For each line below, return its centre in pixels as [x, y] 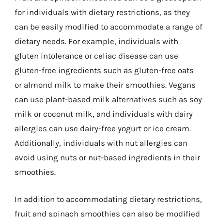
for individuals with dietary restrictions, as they [102, 12]
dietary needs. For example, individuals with [96, 41]
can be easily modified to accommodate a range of [108, 27]
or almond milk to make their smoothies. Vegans [105, 85]
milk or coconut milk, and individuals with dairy [104, 114]
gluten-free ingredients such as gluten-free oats [104, 70]
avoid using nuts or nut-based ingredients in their [107, 157]
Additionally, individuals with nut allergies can [101, 143]
